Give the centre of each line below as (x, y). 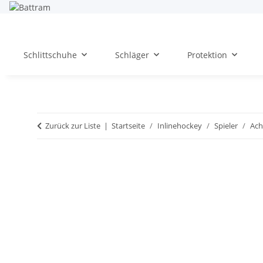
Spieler (226, 125)
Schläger (132, 55)
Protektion (207, 55)
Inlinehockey (180, 125)
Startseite (128, 125)
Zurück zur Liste (73, 125)
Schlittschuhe (50, 55)
